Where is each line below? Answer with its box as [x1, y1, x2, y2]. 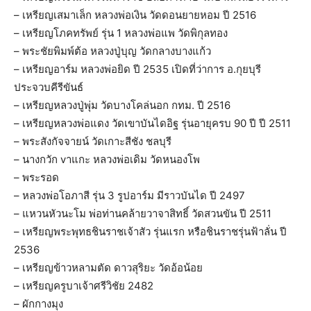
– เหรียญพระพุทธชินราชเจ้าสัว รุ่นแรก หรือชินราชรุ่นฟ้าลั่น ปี [14, 225, 287, 239]
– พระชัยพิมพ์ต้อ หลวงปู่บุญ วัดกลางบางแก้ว [14, 44, 211, 58]
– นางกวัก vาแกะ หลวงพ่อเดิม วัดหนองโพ [14, 153, 200, 167]
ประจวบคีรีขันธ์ [14, 81, 83, 94]
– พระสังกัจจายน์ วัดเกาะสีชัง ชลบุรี [14, 135, 171, 149]
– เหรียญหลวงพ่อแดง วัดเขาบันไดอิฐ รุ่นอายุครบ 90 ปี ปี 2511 [14, 117, 291, 131]
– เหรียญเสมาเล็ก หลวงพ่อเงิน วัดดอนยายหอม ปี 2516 [14, 8, 256, 22]
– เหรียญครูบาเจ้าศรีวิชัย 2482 [14, 279, 153, 293]
